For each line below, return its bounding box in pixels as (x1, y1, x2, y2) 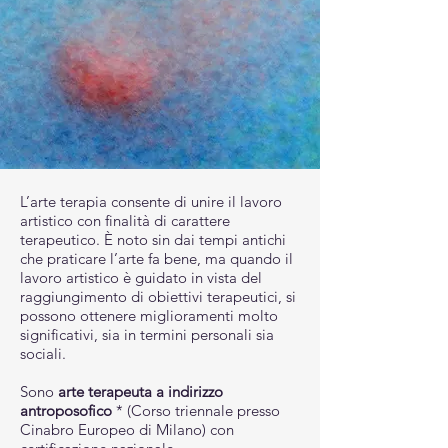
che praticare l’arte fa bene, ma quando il (20, 249, 293, 268)
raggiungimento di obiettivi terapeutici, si (20, 287, 296, 306)
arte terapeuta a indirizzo (58, 382, 223, 401)
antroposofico (20, 401, 112, 420)
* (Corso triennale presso (112, 401, 280, 420)
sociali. (20, 344, 66, 363)
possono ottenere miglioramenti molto (20, 306, 278, 325)
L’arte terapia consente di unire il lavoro (20, 192, 282, 211)
